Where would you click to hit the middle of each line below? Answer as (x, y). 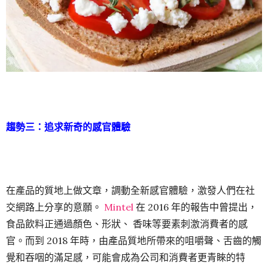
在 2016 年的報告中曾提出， (197, 207)
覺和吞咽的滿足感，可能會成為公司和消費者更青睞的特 (126, 258)
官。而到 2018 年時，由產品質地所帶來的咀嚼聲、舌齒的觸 (134, 241)
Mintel (120, 207)
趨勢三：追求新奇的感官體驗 (68, 127)
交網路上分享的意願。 (55, 207)
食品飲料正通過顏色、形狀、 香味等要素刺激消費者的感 (127, 224)
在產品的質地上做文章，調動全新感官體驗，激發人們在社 (130, 191)
